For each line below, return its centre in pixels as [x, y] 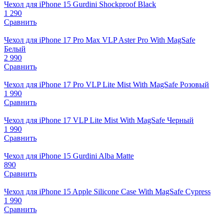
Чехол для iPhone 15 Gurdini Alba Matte [69, 156]
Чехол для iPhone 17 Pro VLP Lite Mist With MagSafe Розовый [107, 84]
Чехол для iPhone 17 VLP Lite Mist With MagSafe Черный [99, 120]
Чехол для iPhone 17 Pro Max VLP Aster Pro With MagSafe [100, 40]
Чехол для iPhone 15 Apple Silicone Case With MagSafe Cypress [107, 191]
